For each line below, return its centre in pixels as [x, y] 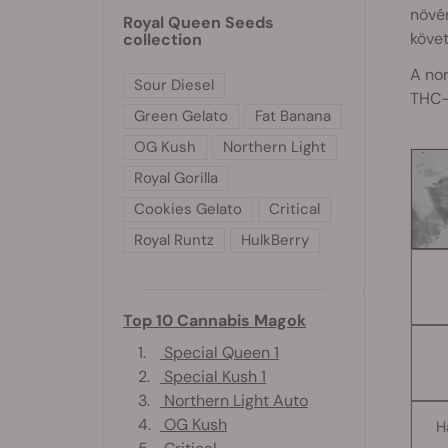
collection [162, 40]
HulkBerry [275, 240]
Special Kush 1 [213, 377]
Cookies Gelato [188, 209]
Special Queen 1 [219, 353]
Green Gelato [181, 116]
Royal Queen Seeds [198, 23]
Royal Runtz [174, 240]
